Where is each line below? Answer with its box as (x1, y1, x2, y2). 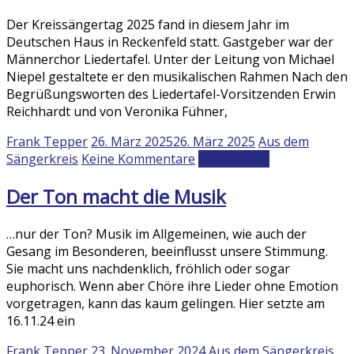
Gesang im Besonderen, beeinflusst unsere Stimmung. (6, 243, 328, 261)
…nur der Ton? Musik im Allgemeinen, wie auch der (6, 225, 307, 243)
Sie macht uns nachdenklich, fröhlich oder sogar (6, 260, 290, 278)
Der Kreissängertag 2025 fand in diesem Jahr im (6, 16, 289, 34)
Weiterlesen (198, 150, 269, 168)
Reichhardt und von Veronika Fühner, (6, 103, 228, 121)
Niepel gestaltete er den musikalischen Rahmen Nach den (6, 68, 348, 86)
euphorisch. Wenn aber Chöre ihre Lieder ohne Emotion (6, 277, 338, 296)
